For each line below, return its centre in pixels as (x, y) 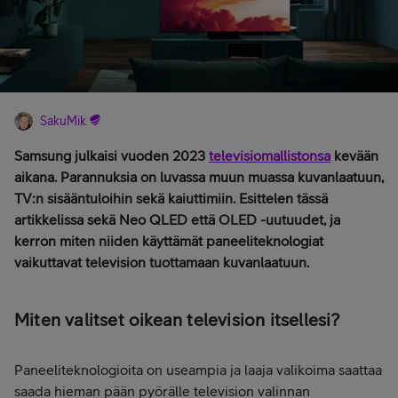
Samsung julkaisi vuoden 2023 (111, 156)
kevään (354, 156)
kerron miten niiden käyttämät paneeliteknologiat (169, 241)
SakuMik (63, 121)
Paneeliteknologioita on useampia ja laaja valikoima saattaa (198, 370)
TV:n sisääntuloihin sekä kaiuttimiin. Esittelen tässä (171, 199)
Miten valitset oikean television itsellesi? (177, 320)
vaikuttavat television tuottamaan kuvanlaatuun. (162, 263)
